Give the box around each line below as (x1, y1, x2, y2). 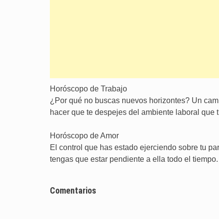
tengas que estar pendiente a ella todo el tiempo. (50, 155, 218, 163)
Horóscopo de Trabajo (50, 85, 127, 93)
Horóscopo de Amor (50, 131, 119, 140)
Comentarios (50, 185, 96, 196)
